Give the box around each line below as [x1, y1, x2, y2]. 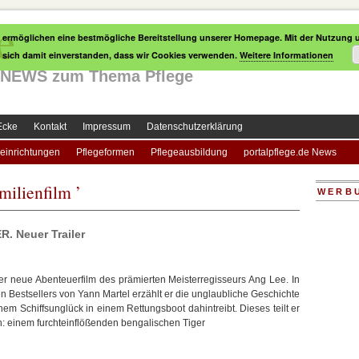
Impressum [83, 121, 131, 132]
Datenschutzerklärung [147, 121, 243, 132]
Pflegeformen [76, 147, 135, 158]
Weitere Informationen [240, 49, 333, 61]
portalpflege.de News [244, 147, 337, 158]
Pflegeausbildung [151, 147, 228, 158]
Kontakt [34, 121, 67, 132]
